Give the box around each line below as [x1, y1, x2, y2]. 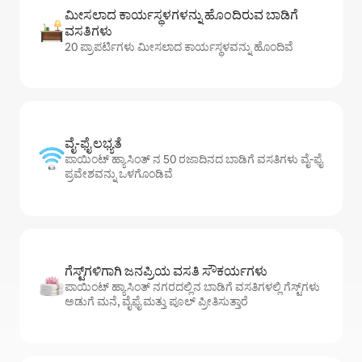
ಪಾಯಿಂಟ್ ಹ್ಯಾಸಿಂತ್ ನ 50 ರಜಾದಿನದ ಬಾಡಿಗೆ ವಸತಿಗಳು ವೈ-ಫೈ [65, 152, 322, 167]
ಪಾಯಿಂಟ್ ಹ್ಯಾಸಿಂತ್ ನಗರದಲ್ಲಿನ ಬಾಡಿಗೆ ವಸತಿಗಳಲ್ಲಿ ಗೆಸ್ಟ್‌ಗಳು [65, 280, 320, 295]
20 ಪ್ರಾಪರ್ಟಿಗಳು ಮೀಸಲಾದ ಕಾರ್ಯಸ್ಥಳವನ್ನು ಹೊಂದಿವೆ [65, 40, 293, 55]
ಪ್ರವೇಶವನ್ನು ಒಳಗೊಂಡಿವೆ [65, 166, 173, 182]
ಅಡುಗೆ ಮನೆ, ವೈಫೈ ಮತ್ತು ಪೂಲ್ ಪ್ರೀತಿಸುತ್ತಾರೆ [65, 294, 248, 309]
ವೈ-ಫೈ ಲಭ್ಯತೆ [65, 135, 122, 153]
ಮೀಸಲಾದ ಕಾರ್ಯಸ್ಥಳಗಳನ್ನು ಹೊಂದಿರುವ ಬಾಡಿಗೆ [65, 6, 298, 24]
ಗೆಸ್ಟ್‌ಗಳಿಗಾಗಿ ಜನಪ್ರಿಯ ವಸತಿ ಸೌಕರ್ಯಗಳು [65, 263, 267, 280]
